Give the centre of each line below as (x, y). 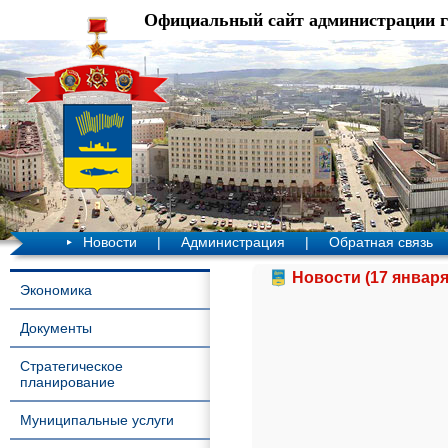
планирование (67, 382)
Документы (56, 328)
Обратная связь (381, 242)
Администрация (233, 242)
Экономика (56, 290)
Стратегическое (71, 366)
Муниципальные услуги (97, 420)
